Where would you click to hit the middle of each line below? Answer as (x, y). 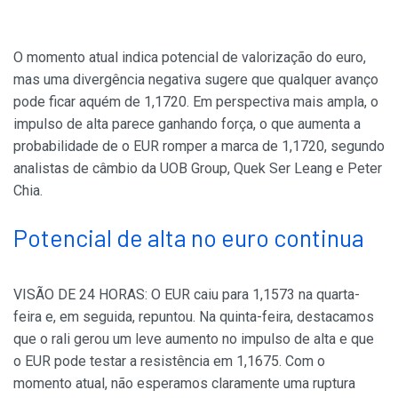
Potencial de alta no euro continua (189, 237)
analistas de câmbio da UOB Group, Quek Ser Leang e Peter (198, 168)
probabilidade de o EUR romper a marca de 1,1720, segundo (199, 146)
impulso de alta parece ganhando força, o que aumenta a (187, 124)
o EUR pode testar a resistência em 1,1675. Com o (169, 361)
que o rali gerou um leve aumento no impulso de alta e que (194, 339)
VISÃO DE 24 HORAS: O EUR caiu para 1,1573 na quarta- (187, 295)
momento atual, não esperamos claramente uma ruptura (184, 383)
